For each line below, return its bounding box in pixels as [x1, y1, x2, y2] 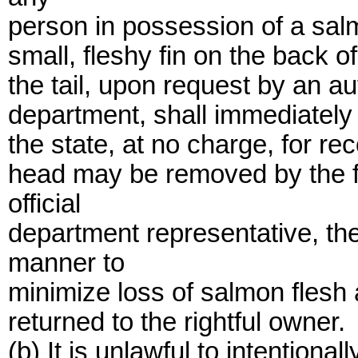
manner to [8, 249, 125, 277]
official [8, 189, 81, 218]
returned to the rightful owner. [8, 308, 345, 336]
